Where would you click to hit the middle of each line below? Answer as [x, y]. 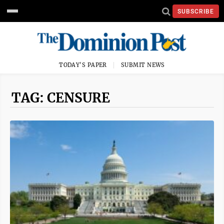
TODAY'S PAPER [83, 65]
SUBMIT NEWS [143, 65]
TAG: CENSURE [61, 98]
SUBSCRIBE [196, 11]
